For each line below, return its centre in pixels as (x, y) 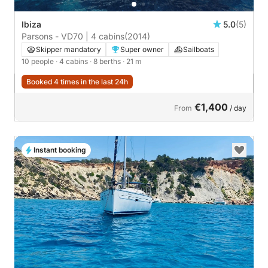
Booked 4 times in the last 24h (77, 82)
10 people (39, 62)
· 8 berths (106, 62)
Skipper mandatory (68, 50)
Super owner (142, 50)
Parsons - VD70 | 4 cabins (73, 36)
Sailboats (199, 50)
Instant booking (60, 150)
